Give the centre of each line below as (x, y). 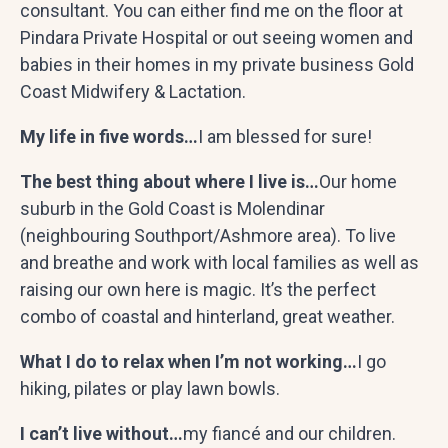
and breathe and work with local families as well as (219, 262)
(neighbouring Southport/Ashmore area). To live (208, 235)
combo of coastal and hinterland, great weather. (207, 316)
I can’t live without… (101, 433)
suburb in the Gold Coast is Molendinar (172, 208)
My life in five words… (109, 136)
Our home (358, 181)
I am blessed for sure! (285, 136)
